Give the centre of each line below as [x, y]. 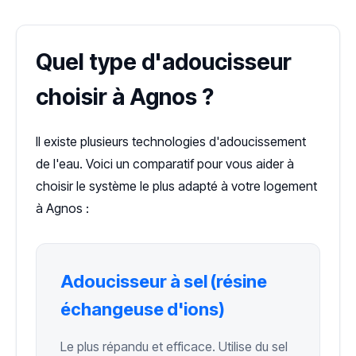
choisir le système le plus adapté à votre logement [176, 186]
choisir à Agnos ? [125, 97]
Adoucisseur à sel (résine [164, 282]
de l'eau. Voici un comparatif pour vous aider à [165, 164]
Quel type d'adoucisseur [164, 62]
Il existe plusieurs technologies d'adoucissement [171, 142]
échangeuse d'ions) [143, 310]
